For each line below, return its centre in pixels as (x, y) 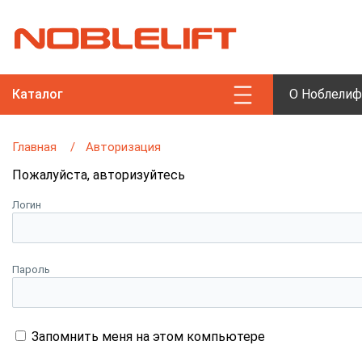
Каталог (38, 94)
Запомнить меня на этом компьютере (148, 337)
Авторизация (123, 147)
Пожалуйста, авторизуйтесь (99, 175)
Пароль (31, 269)
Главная (34, 147)
